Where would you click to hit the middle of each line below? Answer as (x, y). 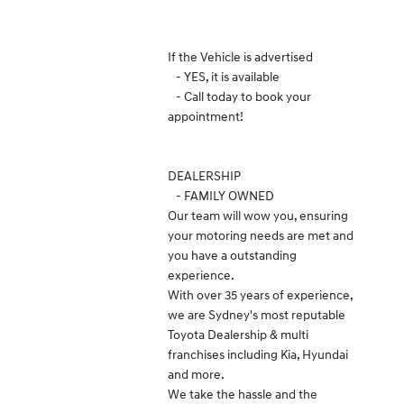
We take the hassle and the (242, 394)
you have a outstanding (232, 255)
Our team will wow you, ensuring (257, 215)
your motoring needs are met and (260, 235)
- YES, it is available (223, 76)
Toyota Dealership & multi (238, 334)
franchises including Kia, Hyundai (257, 354)
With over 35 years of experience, (260, 294)
